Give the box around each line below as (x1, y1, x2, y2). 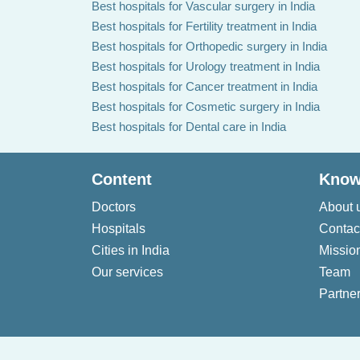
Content (92, 170, 152, 188)
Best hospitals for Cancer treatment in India (92, 80, 317, 93)
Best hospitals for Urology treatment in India (92, 59, 320, 73)
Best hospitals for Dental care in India (92, 120, 286, 133)
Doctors (92, 200, 136, 214)
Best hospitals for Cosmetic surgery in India (92, 100, 320, 113)
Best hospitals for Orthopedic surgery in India (92, 39, 327, 53)
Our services (92, 265, 163, 279)
